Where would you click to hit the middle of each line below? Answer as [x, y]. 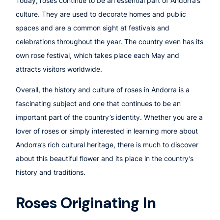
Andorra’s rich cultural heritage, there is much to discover [107, 145]
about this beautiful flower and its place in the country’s [105, 159]
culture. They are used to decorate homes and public [101, 14]
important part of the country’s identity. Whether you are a [109, 117]
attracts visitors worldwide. [59, 69]
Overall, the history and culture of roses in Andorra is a [103, 90]
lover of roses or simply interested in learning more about [107, 131]
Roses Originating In [86, 203]
